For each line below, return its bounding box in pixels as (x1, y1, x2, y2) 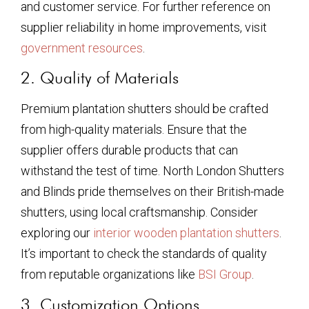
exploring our (21, 226, 93, 241)
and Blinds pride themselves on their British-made (21, 184, 284, 199)
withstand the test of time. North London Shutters (21, 163, 284, 179)
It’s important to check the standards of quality (21, 246, 267, 261)
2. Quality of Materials (21, 68, 179, 88)
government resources (21, 40, 143, 55)
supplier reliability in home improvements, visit (21, 19, 267, 34)
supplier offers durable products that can (21, 143, 238, 158)
